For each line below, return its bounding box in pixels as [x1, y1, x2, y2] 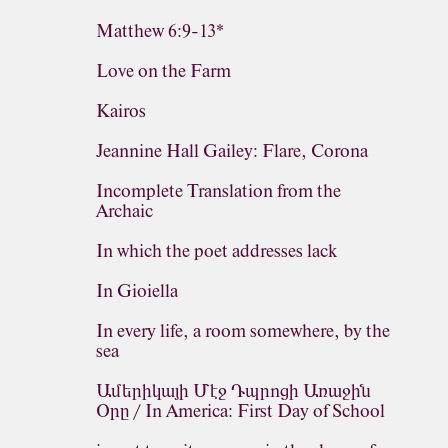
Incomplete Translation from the [96, 179, 341, 203]
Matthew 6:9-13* [96, 19, 224, 43]
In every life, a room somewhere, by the [96, 319, 390, 343]
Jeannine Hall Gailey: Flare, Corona [96, 139, 368, 163]
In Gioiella [96, 279, 178, 303]
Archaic [96, 199, 153, 223]
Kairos [96, 99, 146, 123]
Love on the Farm [96, 59, 231, 83]
